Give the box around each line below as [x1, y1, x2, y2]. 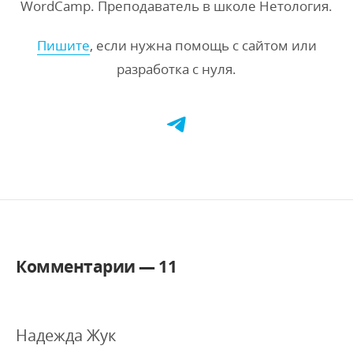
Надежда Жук [16, 325, 116, 346]
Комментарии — [16, 255, 158, 277]
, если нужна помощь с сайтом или [89, 36, 317, 54]
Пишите [36, 36, 90, 54]
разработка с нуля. [117, 60, 236, 78]
